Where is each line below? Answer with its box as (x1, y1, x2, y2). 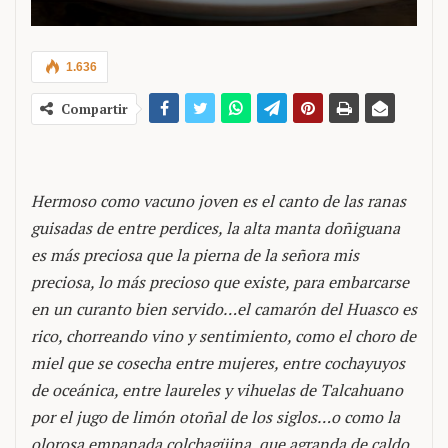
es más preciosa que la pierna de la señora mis (31, 244, 359, 266)
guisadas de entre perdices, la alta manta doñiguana (31, 217, 400, 239)
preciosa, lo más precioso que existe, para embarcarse (31, 271, 409, 293)
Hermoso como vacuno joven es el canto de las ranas (31, 190, 406, 212)
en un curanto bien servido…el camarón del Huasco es (31, 298, 417, 320)
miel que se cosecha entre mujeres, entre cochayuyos (31, 352, 405, 374)
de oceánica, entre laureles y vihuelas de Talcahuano (31, 379, 403, 401)
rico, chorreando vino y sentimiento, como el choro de (31, 325, 416, 347)
